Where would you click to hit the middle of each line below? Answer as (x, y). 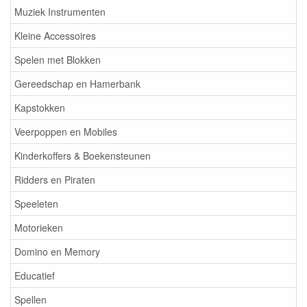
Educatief (35, 275)
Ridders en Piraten (55, 180)
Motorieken (39, 228)
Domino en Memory (57, 251)
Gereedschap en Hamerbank (77, 84)
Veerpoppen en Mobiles (66, 132)
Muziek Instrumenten (60, 12)
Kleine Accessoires (55, 36)
